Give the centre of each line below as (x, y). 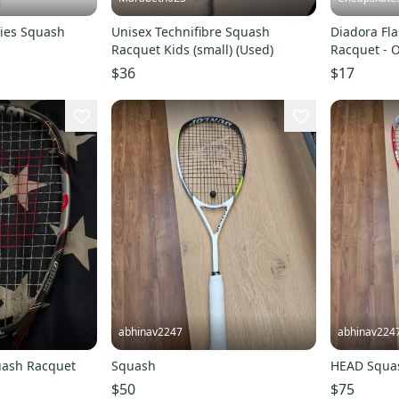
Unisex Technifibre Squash (190, 31)
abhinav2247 (150, 332)
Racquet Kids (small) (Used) (192, 49)
